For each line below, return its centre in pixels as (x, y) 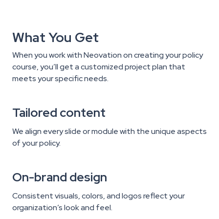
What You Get (55, 38)
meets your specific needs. (60, 79)
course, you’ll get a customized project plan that (99, 67)
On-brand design (60, 177)
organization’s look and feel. (62, 208)
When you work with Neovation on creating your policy (108, 55)
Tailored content (59, 113)
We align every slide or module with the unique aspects (109, 131)
